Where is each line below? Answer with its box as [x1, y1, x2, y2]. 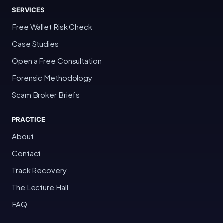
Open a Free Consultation [12, 56, 102, 66]
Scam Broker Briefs [12, 90, 80, 100]
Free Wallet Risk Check [12, 22, 92, 32]
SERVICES [12, 6, 45, 14]
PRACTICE [12, 115, 45, 124]
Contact [12, 148, 41, 158]
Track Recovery [12, 165, 67, 175]
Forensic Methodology [12, 73, 92, 83]
